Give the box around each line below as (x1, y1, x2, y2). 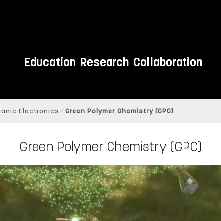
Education (23, 54, 75, 70)
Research (79, 54, 129, 70)
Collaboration (133, 54, 202, 70)
